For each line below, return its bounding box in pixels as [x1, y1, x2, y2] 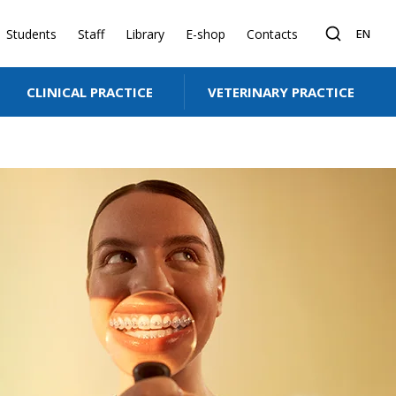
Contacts [247, 25, 298, 42]
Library [126, 25, 164, 42]
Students [6, 25, 57, 42]
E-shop [186, 25, 225, 42]
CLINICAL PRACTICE [26, 83, 153, 101]
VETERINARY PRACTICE [207, 83, 354, 101]
